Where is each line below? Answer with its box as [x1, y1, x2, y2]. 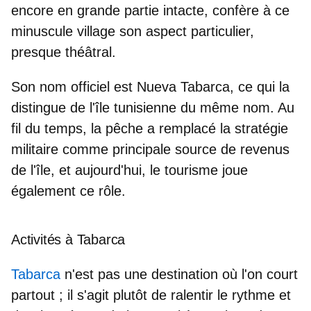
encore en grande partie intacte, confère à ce [11, 3, 289, 19]
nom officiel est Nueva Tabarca [40, 79, 230, 95]
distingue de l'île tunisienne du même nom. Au [11, 100, 294, 116]
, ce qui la [230, 79, 289, 95]
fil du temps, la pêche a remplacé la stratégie [11, 121, 288, 137]
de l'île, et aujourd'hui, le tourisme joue [11, 162, 248, 178]
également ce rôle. [11, 183, 126, 199]
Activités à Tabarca [11, 232, 126, 248]
